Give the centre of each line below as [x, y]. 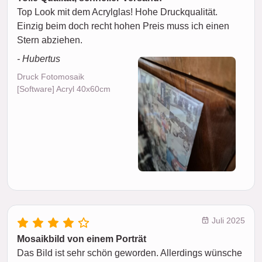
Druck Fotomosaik [51, 77]
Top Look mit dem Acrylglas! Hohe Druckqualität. [117, 12]
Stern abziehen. [50, 40]
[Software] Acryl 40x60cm [64, 89]
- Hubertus [39, 59]
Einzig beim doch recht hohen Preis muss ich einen [123, 26]
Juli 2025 [227, 220]
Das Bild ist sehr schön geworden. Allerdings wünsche [130, 253]
